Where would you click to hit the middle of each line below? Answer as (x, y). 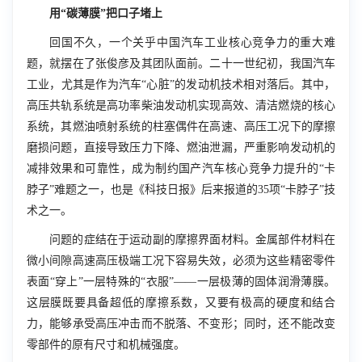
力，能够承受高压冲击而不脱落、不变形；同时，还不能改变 (181, 323)
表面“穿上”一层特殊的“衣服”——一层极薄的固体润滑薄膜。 (181, 281)
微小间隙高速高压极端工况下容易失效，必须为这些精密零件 (181, 260)
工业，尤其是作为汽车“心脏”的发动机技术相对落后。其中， (181, 84)
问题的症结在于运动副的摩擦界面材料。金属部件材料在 (192, 239)
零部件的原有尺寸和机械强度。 (106, 344)
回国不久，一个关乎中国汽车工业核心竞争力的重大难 (192, 42)
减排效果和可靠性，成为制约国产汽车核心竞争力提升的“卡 (181, 168)
